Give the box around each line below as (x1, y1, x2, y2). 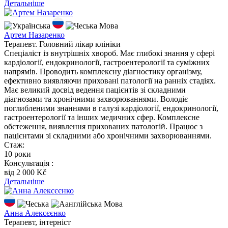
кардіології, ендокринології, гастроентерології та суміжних (4, 58, 210, 67)
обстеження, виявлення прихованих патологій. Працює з (4, 122, 203, 131)
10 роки (4, 150, 31, 159)
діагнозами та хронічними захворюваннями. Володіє (4, 95, 188, 104)
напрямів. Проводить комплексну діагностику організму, (4, 67, 202, 76)
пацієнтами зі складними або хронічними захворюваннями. (4, 131, 212, 140)
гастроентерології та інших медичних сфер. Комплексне (4, 113, 199, 122)
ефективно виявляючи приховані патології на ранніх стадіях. (4, 76, 216, 85)
